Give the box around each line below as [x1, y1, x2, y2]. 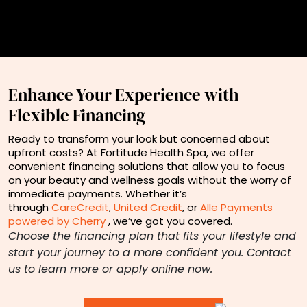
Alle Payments [200, 199, 273, 214]
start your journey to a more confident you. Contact [8, 244, 291, 260]
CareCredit [51, 199, 109, 214]
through [8, 199, 51, 214]
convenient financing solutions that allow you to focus [8, 158, 285, 173]
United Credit [114, 199, 182, 214]
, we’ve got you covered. [106, 213, 232, 228]
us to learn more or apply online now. [8, 260, 212, 277]
